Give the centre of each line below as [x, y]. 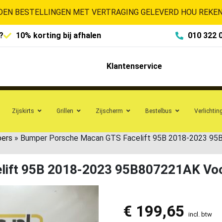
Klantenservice [134, 66]
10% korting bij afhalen [58, 35]
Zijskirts [23, 111]
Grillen [65, 111]
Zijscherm [109, 111]
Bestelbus [159, 111]
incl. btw [200, 214]
